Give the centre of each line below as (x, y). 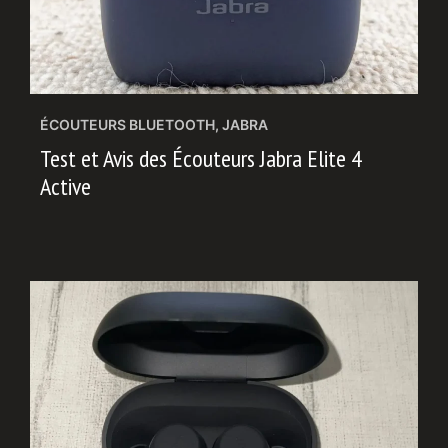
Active (65, 186)
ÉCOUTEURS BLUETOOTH (127, 124)
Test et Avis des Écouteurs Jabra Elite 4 (201, 158)
